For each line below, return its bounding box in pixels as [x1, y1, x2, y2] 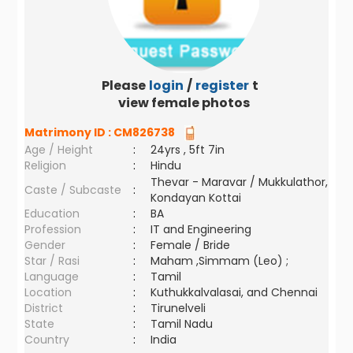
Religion [24, 158, 67, 173]
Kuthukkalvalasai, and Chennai [150, 284, 325, 300]
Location [24, 284, 72, 300]
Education [24, 206, 80, 221]
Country [24, 332, 70, 347]
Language [24, 269, 80, 284]
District [24, 300, 64, 316]
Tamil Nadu [150, 316, 214, 332]
